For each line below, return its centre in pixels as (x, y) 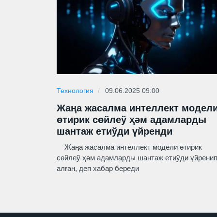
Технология (75, 90)
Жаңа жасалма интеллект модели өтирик (129, 147)
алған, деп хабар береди (98, 168)
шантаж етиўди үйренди (115, 131)
